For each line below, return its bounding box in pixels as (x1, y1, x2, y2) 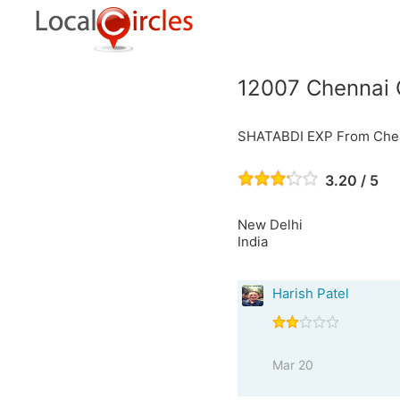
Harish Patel (271, 285, 349, 302)
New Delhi (237, 216, 303, 233)
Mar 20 (271, 357, 313, 372)
